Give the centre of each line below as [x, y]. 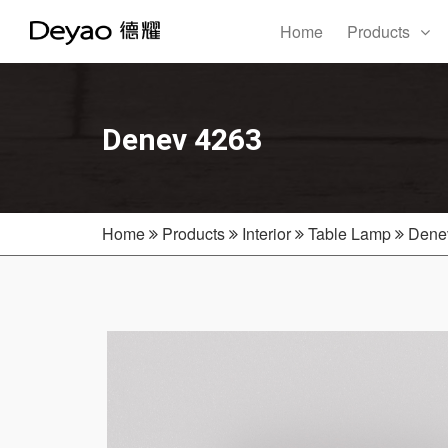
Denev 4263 [182, 139]
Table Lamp [349, 233]
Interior [266, 233]
